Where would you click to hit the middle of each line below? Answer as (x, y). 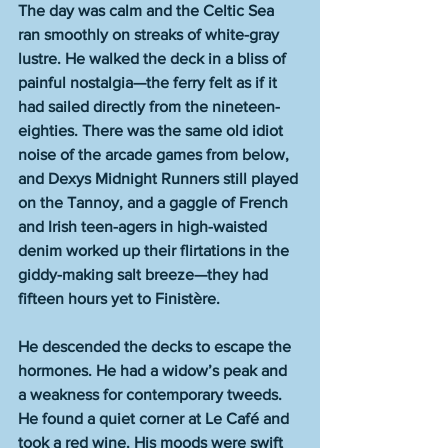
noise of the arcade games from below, (155, 154)
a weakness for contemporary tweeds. (152, 394)
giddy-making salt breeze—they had (145, 274)
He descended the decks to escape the (156, 346)
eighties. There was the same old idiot (152, 130)
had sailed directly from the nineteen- (149, 106)
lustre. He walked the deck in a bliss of (154, 58)
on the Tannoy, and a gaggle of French (155, 202)
